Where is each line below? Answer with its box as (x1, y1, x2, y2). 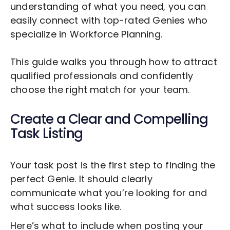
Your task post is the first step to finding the (10, 159, 216, 172)
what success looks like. (10, 200, 122, 214)
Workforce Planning (69, 28, 161, 41)
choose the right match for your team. (10, 83, 190, 97)
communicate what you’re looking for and (10, 186, 207, 200)
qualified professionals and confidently (10, 69, 194, 83)
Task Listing (10, 124, 83, 143)
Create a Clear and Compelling (10, 110, 208, 129)
